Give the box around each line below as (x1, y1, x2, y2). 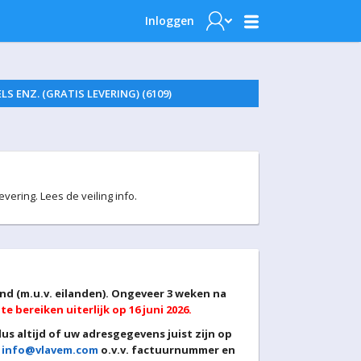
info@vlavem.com (2, 342, 98, 357)
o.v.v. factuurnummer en (98, 342, 235, 357)
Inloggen (144, 13, 194, 28)
